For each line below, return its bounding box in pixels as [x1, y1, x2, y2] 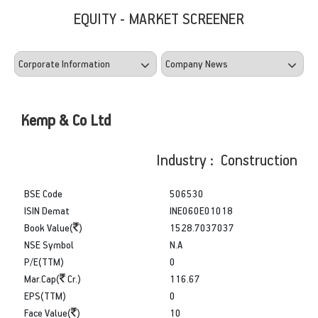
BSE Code [24, 186, 62, 200]
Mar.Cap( [24, 271, 60, 285]
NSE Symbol [24, 237, 74, 251]
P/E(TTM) [24, 254, 64, 268]
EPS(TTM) [24, 288, 66, 302]
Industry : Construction [156, 149, 297, 169]
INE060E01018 [170, 203, 233, 217]
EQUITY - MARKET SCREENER [74, 8, 244, 28]
